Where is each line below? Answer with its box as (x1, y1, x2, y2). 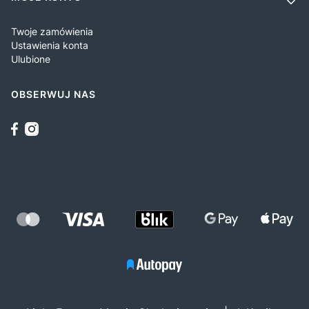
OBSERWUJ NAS (11, 88, 96, 100)
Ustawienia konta (11, 39, 88, 51)
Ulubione (11, 52, 50, 65)
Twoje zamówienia (11, 25, 93, 37)
